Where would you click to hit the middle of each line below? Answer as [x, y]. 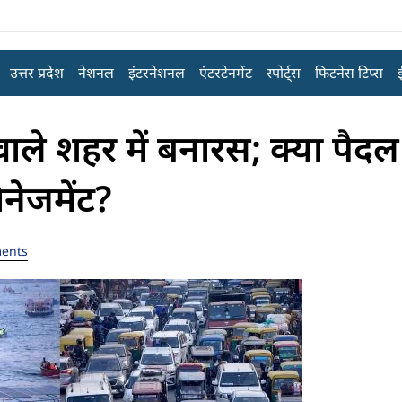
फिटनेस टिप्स [349, 73]
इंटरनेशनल [156, 73]
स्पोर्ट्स [283, 73]
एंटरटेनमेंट [225, 73]
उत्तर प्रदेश [36, 73]
